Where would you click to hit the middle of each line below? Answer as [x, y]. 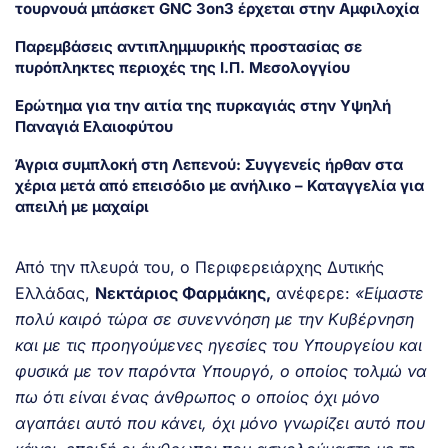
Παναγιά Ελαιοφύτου [94, 126]
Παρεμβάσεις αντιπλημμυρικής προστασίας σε [188, 46]
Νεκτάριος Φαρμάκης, [183, 292]
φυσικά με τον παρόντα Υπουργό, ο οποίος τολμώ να [221, 370]
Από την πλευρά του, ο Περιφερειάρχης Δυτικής [199, 266]
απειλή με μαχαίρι [82, 206]
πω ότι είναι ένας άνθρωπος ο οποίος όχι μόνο [197, 396]
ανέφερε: [313, 292]
